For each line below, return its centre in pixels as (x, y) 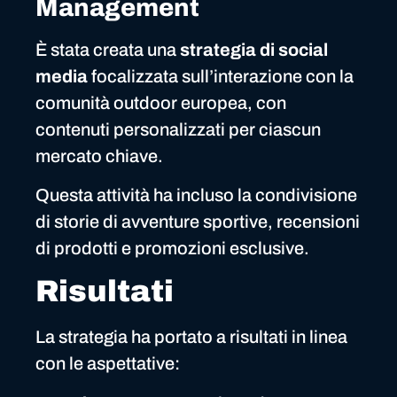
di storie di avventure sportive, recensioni (198, 221)
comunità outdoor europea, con (161, 102)
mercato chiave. (99, 156)
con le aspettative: (108, 364)
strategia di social (254, 49)
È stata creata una (108, 49)
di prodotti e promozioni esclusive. (172, 248)
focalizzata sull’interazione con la (221, 76)
